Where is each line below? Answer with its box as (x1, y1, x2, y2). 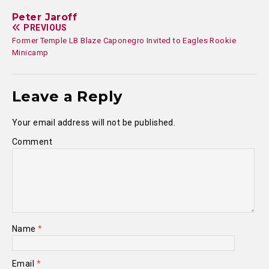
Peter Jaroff (12, 11, 77, 23)
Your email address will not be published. (12, 118, 176, 127)
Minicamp (12, 48, 49, 57)
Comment (12, 137, 52, 147)
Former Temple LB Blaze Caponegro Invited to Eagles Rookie (12, 36, 236, 45)
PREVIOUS (23, 23, 67, 32)
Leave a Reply (12, 88, 122, 105)
